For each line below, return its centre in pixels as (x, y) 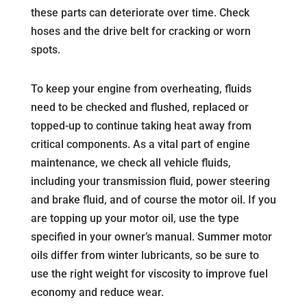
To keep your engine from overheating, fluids (141, 88)
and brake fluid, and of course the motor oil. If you (153, 199)
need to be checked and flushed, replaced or (139, 107)
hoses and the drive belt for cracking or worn (140, 31)
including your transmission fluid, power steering (150, 181)
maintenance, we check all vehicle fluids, (131, 162)
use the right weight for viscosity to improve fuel (149, 273)
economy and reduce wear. (97, 292)
